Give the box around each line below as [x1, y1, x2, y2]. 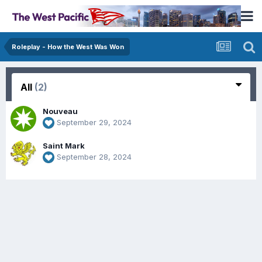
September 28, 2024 [57, 152, 132, 161]
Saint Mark [43, 141, 85, 150]
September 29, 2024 [57, 118, 132, 127]
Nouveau [43, 106, 78, 116]
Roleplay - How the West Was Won [12, 43, 124, 51]
